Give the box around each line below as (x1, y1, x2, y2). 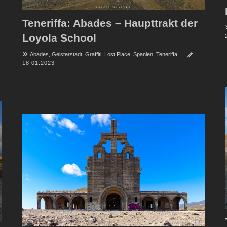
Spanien (133, 51, 153, 58)
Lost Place (104, 51, 130, 58)
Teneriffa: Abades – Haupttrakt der (22, 17, 198, 29)
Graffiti (85, 51, 101, 58)
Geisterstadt (51, 51, 82, 58)
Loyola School (22, 32, 96, 44)
